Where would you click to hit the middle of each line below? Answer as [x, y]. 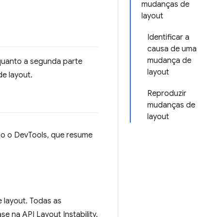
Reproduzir [167, 93]
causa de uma [172, 49]
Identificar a [168, 37]
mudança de [169, 61]
